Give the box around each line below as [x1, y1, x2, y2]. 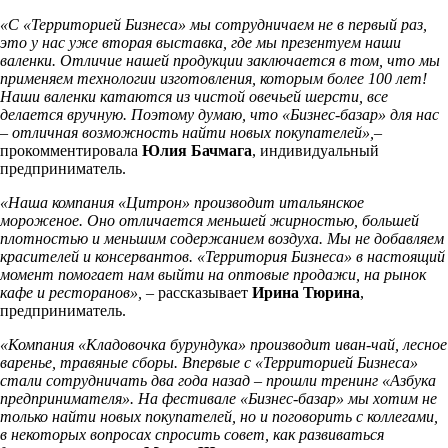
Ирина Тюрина [252, 283, 360, 301]
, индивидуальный [252, 141, 379, 159]
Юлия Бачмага [142, 141, 252, 159]
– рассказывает [142, 283, 252, 301]
